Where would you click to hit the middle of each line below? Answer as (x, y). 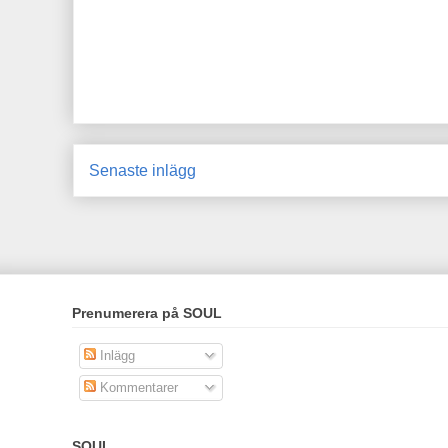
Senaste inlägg (142, 170)
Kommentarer (136, 388)
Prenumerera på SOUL (147, 312)
